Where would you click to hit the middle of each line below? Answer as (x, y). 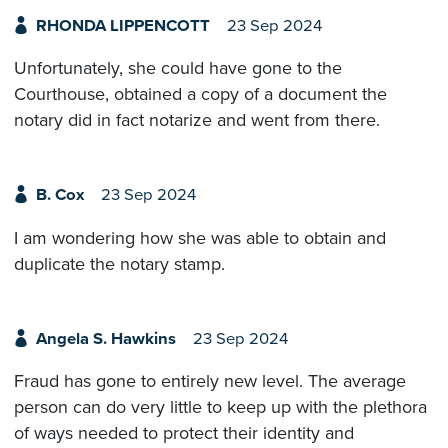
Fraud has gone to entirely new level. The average (210, 381)
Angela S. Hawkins (105, 338)
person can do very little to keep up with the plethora (220, 407)
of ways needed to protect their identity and (184, 433)
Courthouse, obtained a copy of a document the (200, 94)
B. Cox (59, 195)
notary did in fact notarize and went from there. (197, 120)
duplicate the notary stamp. (119, 263)
